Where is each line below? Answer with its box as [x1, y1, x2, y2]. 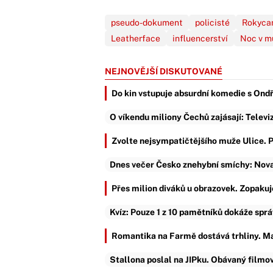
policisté [195, 18, 230, 27]
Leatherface [111, 34, 160, 43]
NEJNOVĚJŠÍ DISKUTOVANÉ [105, 66, 222, 76]
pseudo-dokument [111, 18, 183, 27]
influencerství [172, 34, 228, 43]
